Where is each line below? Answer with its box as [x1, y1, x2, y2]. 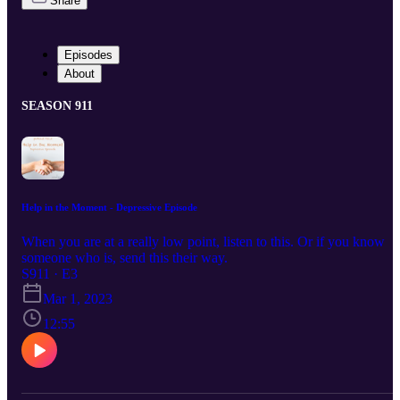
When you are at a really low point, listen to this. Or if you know [21, 234, 385, 250]
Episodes [64, 47, 112, 62]
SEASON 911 [21, 98, 93, 112]
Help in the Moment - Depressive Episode [21, 201, 197, 212]
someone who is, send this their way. [21, 250, 228, 266]
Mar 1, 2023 [43, 291, 112, 307]
